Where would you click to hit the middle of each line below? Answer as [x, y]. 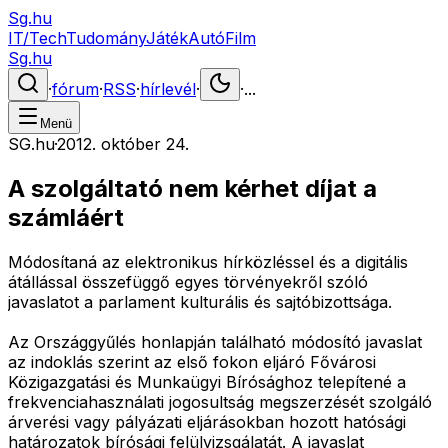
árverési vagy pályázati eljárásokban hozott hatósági [207, 421]
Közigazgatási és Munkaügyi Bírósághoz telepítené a [207, 381]
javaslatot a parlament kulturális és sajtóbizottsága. [200, 301]
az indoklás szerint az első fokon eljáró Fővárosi [192, 361]
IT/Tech [37, 38]
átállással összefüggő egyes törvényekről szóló [188, 281]
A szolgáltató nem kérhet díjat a [192, 188]
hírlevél [168, 89]
